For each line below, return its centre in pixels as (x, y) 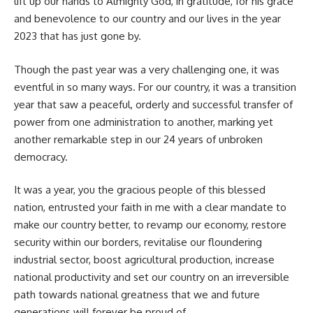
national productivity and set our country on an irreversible (152, 277)
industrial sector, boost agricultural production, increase (144, 260)
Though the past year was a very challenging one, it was (147, 69)
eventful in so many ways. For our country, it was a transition (155, 87)
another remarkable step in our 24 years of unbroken (138, 139)
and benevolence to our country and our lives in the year (147, 19)
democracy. (41, 156)
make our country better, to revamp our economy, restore (150, 225)
